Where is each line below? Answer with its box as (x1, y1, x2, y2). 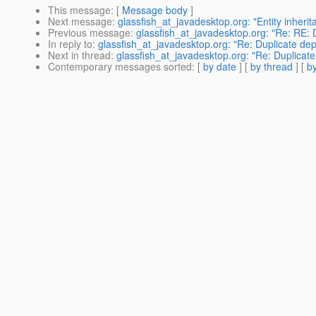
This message (48, 3, 111, 18)
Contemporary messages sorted (48, 59, 192, 74)
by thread (250, 59, 293, 74)
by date (203, 59, 236, 74)
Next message (48, 14, 112, 29)
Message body (122, 3, 188, 18)
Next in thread (48, 48, 111, 63)
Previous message (48, 25, 130, 40)
